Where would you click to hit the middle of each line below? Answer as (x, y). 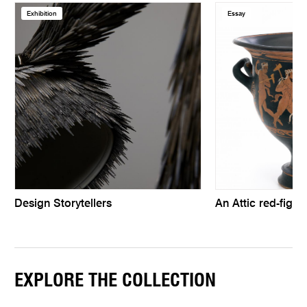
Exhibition (42, 14)
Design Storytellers (63, 205)
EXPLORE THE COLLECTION (115, 281)
